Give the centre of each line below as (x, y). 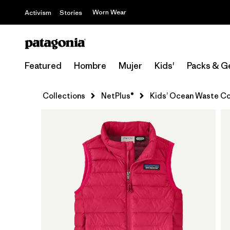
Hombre (90, 66)
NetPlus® (118, 96)
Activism (38, 13)
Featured (43, 66)
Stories (71, 13)
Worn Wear (109, 12)
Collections (64, 96)
